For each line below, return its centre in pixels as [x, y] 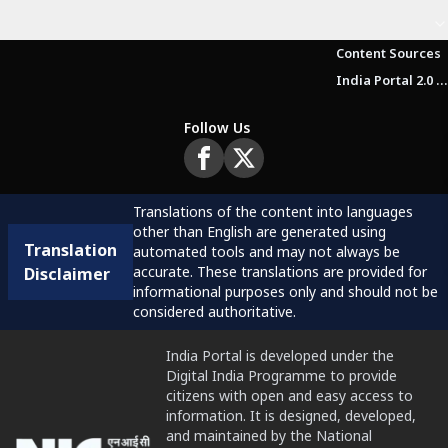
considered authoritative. [214, 311]
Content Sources [388, 53]
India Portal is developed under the [280, 355]
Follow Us [217, 127]
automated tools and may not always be [266, 251]
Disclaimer [67, 273]
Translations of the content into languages [273, 211]
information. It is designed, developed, [291, 415]
